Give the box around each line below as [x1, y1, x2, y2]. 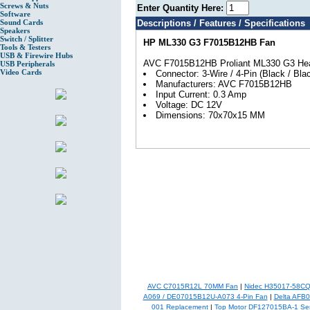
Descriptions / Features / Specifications [137, 18, 305, 29]
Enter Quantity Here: [137, 3, 226, 14]
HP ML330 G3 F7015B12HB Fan [143, 37, 275, 48]
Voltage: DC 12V [156, 100, 222, 111]
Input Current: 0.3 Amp [156, 89, 246, 100]
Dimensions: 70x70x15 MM [156, 110, 265, 121]
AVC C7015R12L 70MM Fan [147, 282, 238, 291]
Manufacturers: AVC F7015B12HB [156, 79, 292, 90]
